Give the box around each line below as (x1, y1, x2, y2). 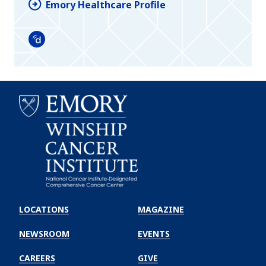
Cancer (18, 210, 52, 223)
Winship (18, 198, 56, 211)
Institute (18, 221, 62, 235)
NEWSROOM (19, 227, 69, 239)
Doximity (28, 39, 71, 52)
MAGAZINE (138, 203, 184, 215)
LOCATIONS (19, 203, 69, 215)
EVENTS (138, 227, 170, 239)
